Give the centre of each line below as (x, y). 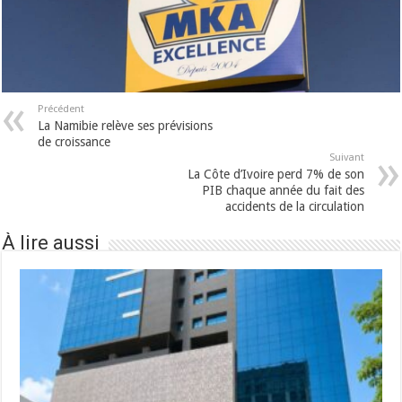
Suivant (346, 158)
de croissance (74, 142)
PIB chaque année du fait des (283, 191)
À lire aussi (51, 243)
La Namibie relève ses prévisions (126, 126)
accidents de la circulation (294, 207)
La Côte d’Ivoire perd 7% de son (275, 175)
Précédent (61, 109)
